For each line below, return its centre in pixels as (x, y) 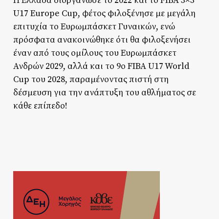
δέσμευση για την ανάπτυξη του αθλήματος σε (104, 92)
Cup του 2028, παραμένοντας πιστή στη (91, 79)
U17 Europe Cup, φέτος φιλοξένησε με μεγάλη (104, 13)
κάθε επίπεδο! (40, 106)
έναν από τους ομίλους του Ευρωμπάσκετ (95, 53)
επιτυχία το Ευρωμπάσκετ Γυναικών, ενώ (94, 26)
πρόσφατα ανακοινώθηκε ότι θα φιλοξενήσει (102, 40)
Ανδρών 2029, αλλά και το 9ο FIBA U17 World (101, 66)
